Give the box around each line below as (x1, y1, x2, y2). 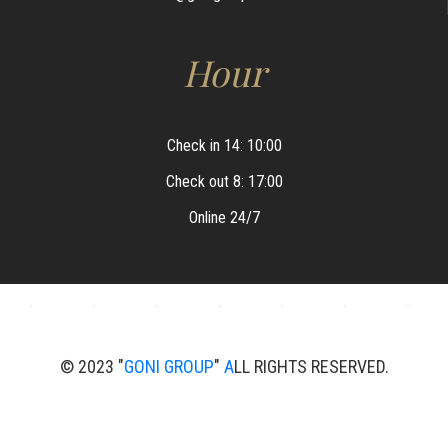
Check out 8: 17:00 (165, 171, 283, 191)
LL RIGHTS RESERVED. (233, 355, 389, 377)
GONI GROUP (123, 355, 214, 377)
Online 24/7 (188, 207, 260, 227)
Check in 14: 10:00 (166, 135, 282, 155)
